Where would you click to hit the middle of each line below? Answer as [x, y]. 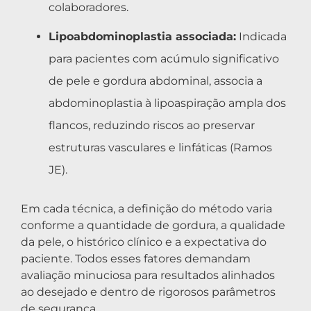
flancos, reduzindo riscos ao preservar [152, 125]
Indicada [261, 36]
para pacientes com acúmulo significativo [164, 58]
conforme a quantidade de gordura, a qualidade [153, 225]
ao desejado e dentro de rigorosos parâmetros [148, 292]
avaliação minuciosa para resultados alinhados [148, 275]
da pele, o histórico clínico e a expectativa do [144, 242]
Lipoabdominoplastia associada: [142, 36]
